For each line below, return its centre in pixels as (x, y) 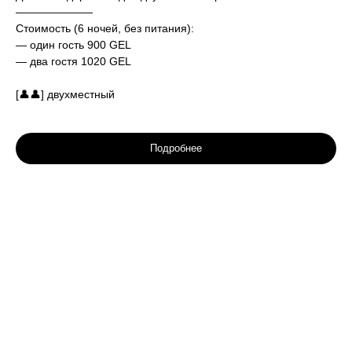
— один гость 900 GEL (73, 45)
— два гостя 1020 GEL (73, 62)
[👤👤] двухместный (65, 95)
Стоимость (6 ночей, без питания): (105, 29)
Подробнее (176, 148)
